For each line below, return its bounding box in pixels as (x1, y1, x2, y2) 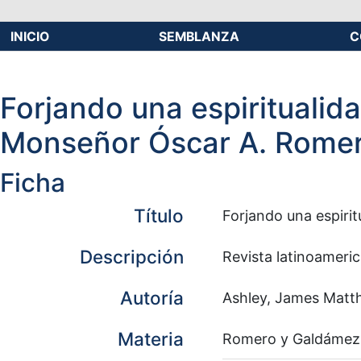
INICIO (10, 28, 49, 44)
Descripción (80, 245, 184, 268)
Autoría (120, 286, 184, 309)
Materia (118, 327, 184, 350)
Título (134, 204, 184, 226)
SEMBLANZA (159, 28, 240, 44)
